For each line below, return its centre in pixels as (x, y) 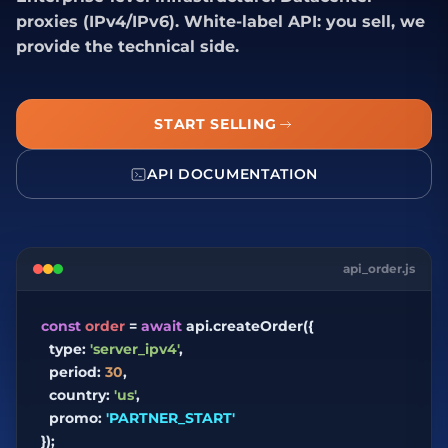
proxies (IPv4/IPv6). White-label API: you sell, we (220, 22)
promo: (73, 418)
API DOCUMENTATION (233, 174)
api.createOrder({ (247, 326)
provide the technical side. (127, 47)
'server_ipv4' (134, 349)
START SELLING (215, 124)
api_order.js (379, 269)
